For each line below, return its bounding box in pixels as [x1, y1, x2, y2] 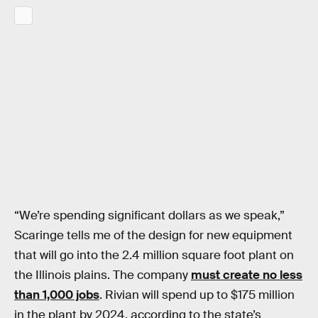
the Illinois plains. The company [14, 268, 191, 283]
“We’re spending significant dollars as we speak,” [14, 208, 285, 224]
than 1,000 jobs [14, 287, 99, 303]
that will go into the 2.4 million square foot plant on [14, 248, 294, 263]
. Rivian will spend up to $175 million [99, 287, 295, 303]
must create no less [191, 268, 302, 283]
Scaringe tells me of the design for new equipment [14, 228, 292, 243]
